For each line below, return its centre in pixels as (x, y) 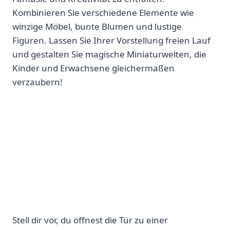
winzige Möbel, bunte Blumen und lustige (97, 27)
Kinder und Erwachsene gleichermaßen (93, 68)
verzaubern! (37, 82)
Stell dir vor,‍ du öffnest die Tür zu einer (90, 220)
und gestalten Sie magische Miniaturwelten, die (109, 54)
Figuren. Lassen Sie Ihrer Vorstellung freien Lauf (111, 41)
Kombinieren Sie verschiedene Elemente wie (103, 13)
